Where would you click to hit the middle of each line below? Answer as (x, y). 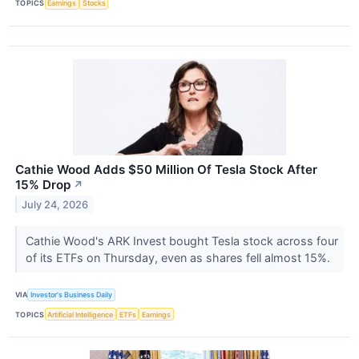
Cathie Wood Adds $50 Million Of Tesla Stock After (166, 169)
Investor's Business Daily (72, 295)
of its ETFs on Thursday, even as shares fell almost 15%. (179, 257)
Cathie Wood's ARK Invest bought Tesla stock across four (182, 240)
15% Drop (43, 184)
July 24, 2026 (55, 204)
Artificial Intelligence (81, 314)
